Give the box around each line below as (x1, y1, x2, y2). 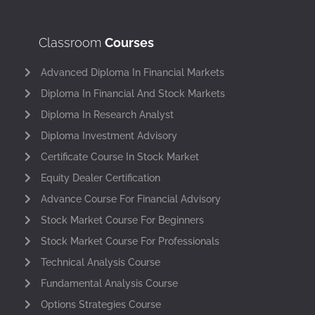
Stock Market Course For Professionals (40, 235, 219, 247)
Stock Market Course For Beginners (40, 214, 204, 226)
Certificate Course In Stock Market (40, 150, 199, 162)
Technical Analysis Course (40, 256, 160, 268)
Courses (105, 34, 154, 50)
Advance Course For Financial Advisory (40, 193, 221, 205)
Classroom (39, 34, 105, 50)
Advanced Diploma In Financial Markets (40, 66, 224, 78)
